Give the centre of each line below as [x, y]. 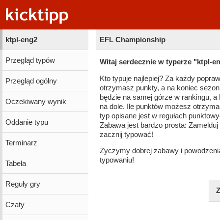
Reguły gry [23, 184]
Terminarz [21, 143]
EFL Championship [133, 40]
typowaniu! [117, 160]
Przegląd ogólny [31, 81]
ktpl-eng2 [21, 40]
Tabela [15, 163]
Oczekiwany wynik [36, 101]
